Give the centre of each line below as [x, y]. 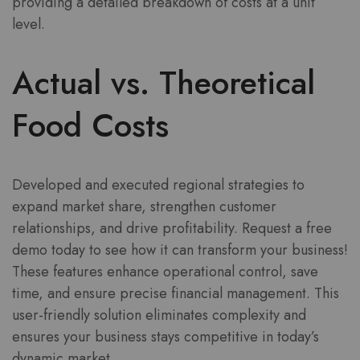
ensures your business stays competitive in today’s [166, 336]
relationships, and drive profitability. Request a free [172, 228]
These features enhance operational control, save [165, 271]
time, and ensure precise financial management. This [176, 293]
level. [29, 25]
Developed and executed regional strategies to [158, 184]
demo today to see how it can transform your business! [180, 250]
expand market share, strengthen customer [144, 206]
